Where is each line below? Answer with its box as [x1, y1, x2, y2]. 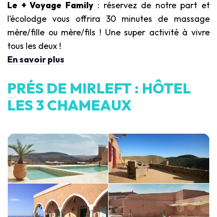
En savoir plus [7, 53, 64, 65]
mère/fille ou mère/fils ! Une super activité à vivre [7, 26, 210, 38]
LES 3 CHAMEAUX [7, 95, 132, 114]
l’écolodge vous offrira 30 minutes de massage [7, 13, 210, 24]
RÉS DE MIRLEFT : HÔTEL [16, 78, 191, 97]
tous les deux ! [7, 40, 61, 51]
